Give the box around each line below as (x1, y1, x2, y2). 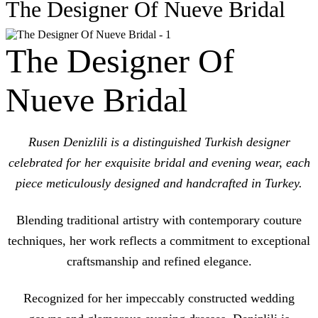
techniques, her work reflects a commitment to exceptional (8, 234, 310, 248)
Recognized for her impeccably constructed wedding (23, 290, 295, 305)
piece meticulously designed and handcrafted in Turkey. (16, 176, 302, 191)
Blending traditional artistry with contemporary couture (16, 213, 302, 228)
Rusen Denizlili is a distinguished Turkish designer (28, 135, 290, 150)
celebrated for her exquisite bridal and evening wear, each (8, 155, 310, 170)
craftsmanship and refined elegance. (66, 254, 252, 269)
